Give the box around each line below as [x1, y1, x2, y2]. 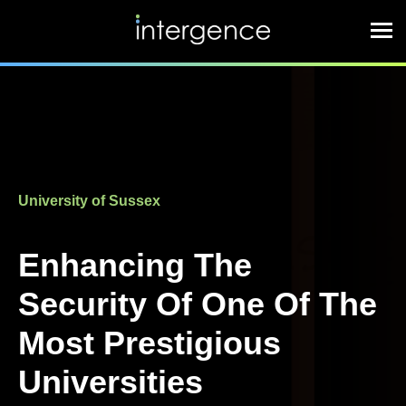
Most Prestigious [18, 324, 281, 362]
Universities [18, 363, 203, 401]
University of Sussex [18, 193, 160, 208]
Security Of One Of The [18, 285, 377, 323]
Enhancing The [18, 246, 252, 284]
